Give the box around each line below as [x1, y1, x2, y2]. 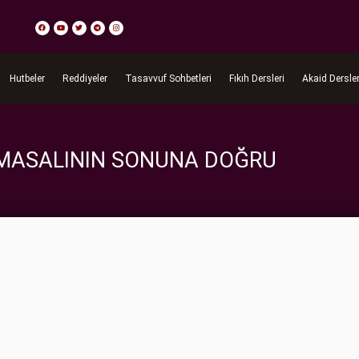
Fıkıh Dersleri [228, 73, 284, 84]
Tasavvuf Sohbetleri [124, 73, 212, 84]
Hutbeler [9, 73, 45, 84]
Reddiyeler [62, 73, 107, 84]
